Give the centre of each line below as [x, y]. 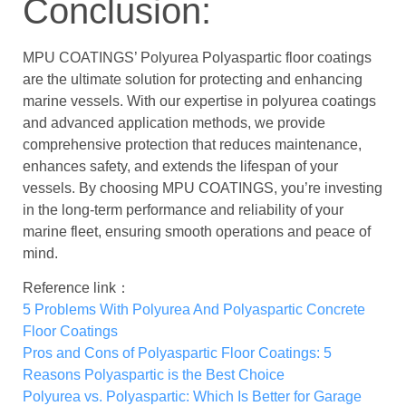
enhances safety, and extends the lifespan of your [180, 166]
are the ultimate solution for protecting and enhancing [193, 79]
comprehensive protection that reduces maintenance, [192, 144]
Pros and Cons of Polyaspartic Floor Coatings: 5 [177, 353]
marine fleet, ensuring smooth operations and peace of [197, 231]
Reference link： [77, 288]
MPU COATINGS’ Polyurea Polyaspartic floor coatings [197, 57]
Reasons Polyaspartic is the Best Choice [154, 375]
